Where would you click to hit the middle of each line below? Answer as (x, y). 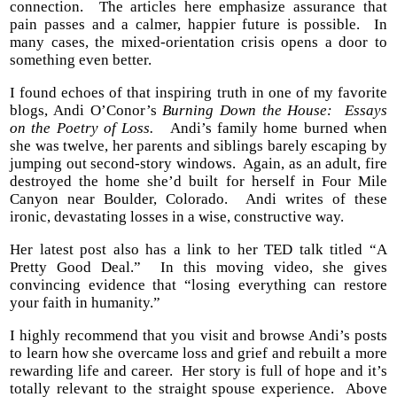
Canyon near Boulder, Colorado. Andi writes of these (198, 199)
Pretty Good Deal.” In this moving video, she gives (198, 268)
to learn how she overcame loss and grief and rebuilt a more (198, 354)
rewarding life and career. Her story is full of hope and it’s (198, 371)
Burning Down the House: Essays (275, 111)
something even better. (81, 60)
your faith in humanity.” (86, 303)
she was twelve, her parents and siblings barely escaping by (198, 146)
